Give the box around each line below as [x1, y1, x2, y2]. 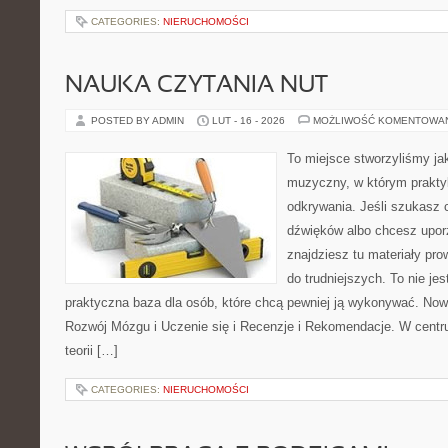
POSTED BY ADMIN [91, 115, 187, 126]
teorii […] [65, 343, 118, 358]
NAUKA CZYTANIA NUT [65, 75, 328, 97]
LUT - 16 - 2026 [212, 115, 285, 126]
